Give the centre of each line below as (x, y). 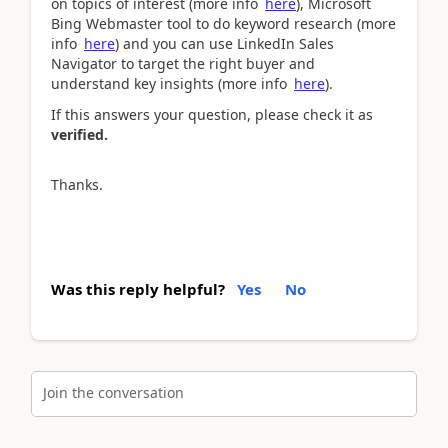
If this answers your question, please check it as (212, 114)
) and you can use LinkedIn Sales (224, 43)
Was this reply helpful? (138, 288)
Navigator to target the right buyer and (183, 63)
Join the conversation (113, 392)
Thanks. (77, 184)
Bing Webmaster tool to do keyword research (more (223, 23)
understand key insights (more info (171, 83)
